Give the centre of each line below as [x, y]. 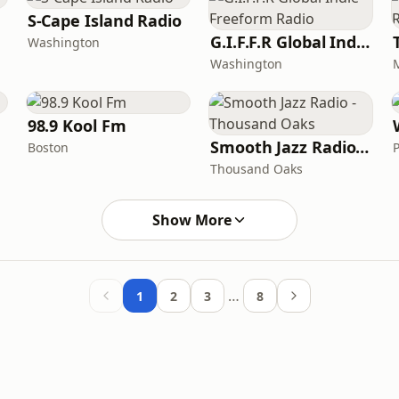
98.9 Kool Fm [77, 126]
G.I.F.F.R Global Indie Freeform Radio [363, 42]
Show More [191, 220]
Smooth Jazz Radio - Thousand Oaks [362, 147]
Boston [48, 147]
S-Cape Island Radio [104, 20]
